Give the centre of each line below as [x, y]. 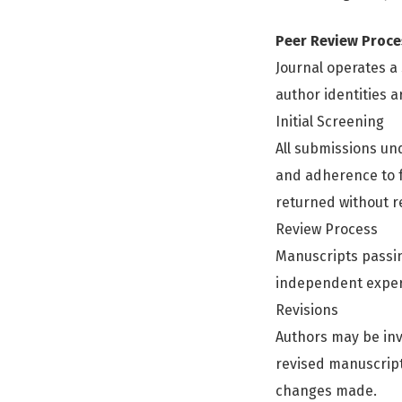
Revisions [307, 310]
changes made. [326, 391]
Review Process [327, 229]
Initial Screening [330, 122]
